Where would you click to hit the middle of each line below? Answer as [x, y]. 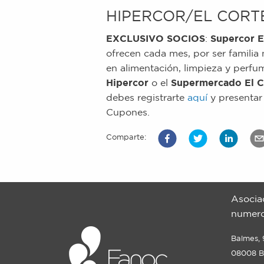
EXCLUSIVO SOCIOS [156, 39]
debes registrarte [147, 98]
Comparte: [126, 137]
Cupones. [128, 112]
